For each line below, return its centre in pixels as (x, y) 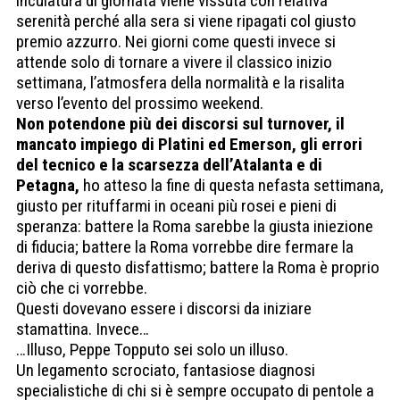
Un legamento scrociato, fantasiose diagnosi (166, 371)
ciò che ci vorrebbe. (82, 288)
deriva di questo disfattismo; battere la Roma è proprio (198, 268)
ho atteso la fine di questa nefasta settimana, (232, 186)
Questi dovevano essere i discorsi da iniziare (164, 309)
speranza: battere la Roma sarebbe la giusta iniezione (195, 227)
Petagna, (48, 186)
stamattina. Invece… (83, 329)
